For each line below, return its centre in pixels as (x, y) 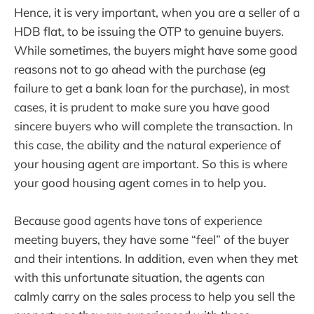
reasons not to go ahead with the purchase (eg (140, 69)
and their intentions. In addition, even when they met (156, 259)
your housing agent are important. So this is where (151, 164)
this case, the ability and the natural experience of (148, 145)
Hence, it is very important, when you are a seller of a (157, 13)
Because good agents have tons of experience (138, 221)
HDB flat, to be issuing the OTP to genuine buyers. (149, 32)
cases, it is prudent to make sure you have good (142, 107)
